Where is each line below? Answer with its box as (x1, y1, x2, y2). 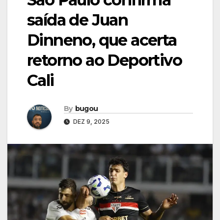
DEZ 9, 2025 (72, 118, 110, 126)
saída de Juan (27, 10, 128, 30)
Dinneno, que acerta (27, 30, 177, 50)
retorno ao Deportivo (27, 51, 182, 70)
